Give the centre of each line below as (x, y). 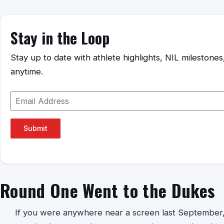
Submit (35, 128)
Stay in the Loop (60, 37)
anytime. (27, 71)
